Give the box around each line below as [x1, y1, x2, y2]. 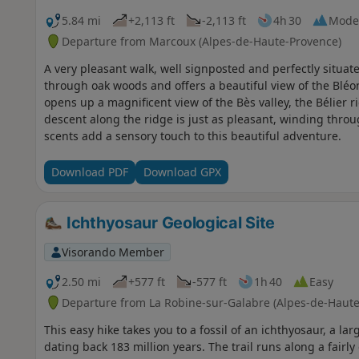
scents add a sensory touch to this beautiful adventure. [43, 127, 341, 143]
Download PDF [50, 164, 128, 180]
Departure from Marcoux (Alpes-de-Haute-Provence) [61, 33, 341, 49]
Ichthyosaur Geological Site [63, 212, 276, 232]
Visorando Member [61, 244, 164, 260]
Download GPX [143, 164, 221, 180]
